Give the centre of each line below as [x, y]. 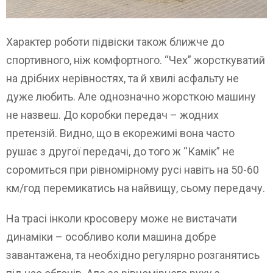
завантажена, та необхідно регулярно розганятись [133, 255]
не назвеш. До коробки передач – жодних [112, 115]
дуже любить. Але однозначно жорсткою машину [131, 97]
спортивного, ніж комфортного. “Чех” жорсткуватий [136, 60]
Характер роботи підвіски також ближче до [115, 42]
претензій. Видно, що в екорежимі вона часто [120, 133]
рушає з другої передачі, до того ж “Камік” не [120, 152]
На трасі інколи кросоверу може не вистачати [122, 219]
